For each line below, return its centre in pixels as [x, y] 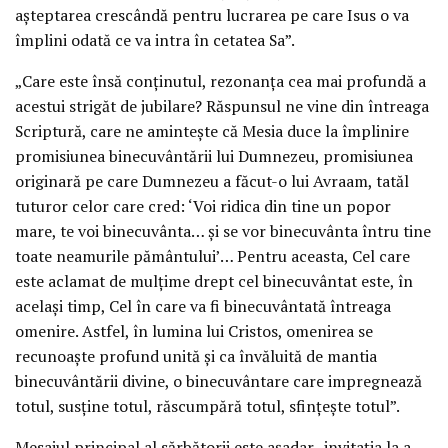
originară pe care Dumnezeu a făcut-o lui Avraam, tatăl [212, 180]
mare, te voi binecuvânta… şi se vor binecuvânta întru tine [223, 230]
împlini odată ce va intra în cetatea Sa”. [155, 39]
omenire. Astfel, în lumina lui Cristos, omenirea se [194, 330]
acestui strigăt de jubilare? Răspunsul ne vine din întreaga [222, 105]
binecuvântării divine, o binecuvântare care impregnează [218, 380]
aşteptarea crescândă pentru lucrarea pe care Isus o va [212, 14]
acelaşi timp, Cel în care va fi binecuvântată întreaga [203, 305]
